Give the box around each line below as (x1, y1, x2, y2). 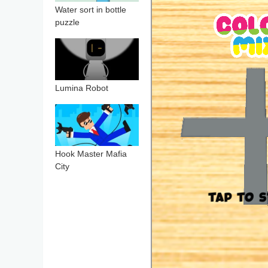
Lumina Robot (55, 81, 108, 96)
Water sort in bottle (55, 3, 126, 17)
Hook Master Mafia (55, 147, 127, 162)
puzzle (55, 16, 80, 30)
